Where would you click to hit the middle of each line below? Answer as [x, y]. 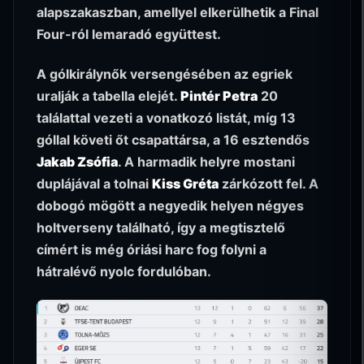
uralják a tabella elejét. [108, 95]
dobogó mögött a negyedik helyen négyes [170, 205]
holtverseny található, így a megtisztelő [161, 227]
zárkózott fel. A [269, 183]
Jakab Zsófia [77, 161]
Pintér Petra [219, 95]
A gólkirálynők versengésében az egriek [165, 74]
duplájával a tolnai [94, 183]
